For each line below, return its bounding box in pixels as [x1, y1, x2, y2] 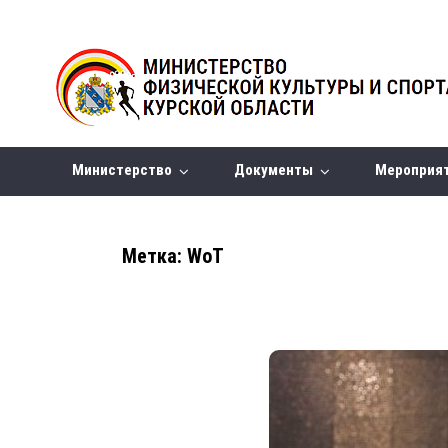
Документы [245, 161, 313, 179]
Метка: [122, 244, 187, 268]
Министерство [84, 161, 172, 179]
